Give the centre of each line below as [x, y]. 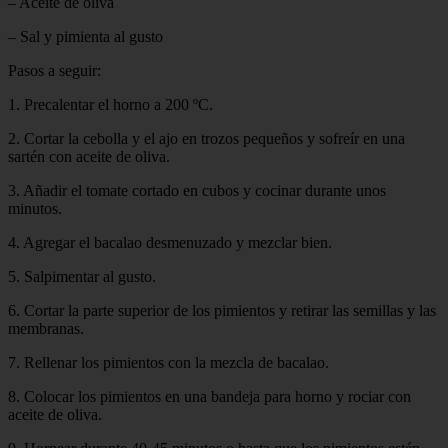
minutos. [35, 208]
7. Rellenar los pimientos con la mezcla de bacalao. [168, 362]
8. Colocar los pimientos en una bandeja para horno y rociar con [209, 396]
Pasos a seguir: [54, 70]
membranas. [46, 328]
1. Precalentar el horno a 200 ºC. [110, 104]
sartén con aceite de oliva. [89, 156]
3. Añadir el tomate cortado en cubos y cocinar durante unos [197, 190]
